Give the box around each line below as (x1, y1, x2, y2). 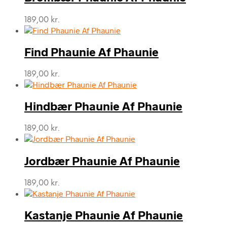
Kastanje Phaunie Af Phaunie (24, 207, 183, 222)
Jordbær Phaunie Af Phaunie (24, 153, 180, 168)
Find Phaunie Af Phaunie (24, 44, 159, 59)
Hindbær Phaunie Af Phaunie (24, 99, 182, 113)
